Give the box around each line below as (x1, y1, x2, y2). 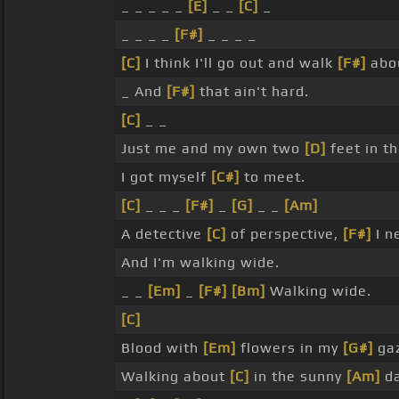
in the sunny (249, 368, 346, 386)
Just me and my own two (121, 140, 305, 158)
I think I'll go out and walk (141, 54, 338, 72)
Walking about (121, 368, 230, 386)
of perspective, (226, 225, 343, 243)
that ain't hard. (195, 83, 309, 101)
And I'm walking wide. (121, 254, 280, 272)
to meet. (240, 168, 305, 186)
